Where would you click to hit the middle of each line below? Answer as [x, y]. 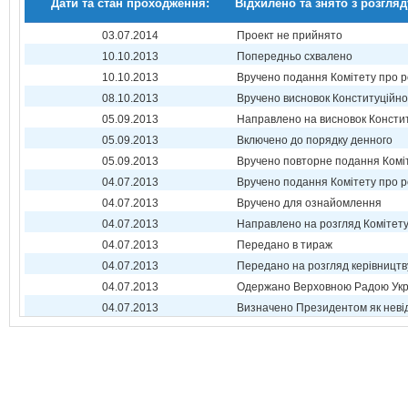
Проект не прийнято [290, 36]
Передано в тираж [285, 245]
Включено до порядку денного [315, 140]
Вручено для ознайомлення [309, 203]
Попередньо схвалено [295, 56]
